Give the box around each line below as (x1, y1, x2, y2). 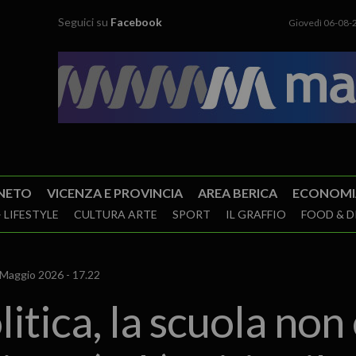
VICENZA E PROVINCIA (46, 185, 183, 200)
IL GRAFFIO (225, 207, 286, 221)
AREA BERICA (197, 185, 277, 200)
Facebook (110, 15, 163, 29)
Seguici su (58, 15, 111, 29)
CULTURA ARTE (73, 207, 157, 221)
